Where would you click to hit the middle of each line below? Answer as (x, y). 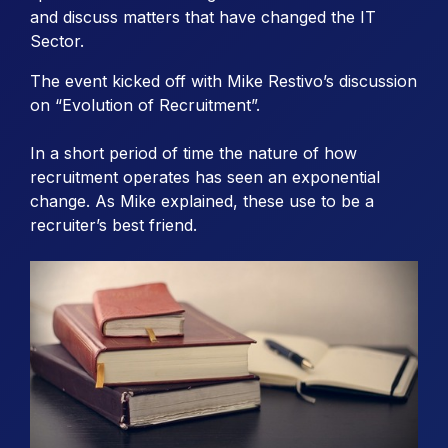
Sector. (57, 40)
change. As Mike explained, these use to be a (202, 200)
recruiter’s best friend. (113, 224)
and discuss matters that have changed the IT (203, 16)
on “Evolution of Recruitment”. (145, 104)
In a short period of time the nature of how (193, 152)
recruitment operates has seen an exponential (205, 176)
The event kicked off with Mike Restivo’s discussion (223, 80)
